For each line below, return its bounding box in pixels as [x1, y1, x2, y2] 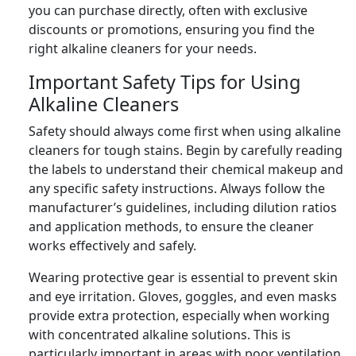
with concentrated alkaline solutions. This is [29, 325, 291, 343]
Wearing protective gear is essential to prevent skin [29, 268, 338, 286]
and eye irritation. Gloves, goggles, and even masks [29, 287, 337, 305]
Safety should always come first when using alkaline [29, 122, 341, 140]
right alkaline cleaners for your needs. [29, 39, 257, 57]
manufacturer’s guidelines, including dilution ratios [29, 198, 337, 216]
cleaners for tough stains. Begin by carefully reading [29, 141, 342, 159]
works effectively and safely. [29, 236, 196, 254]
